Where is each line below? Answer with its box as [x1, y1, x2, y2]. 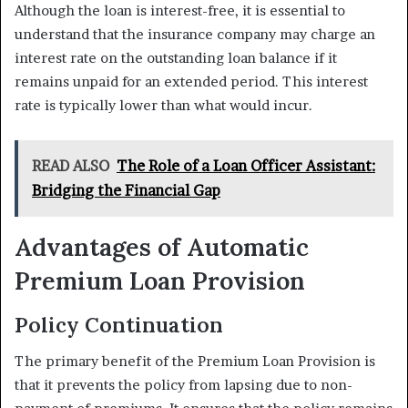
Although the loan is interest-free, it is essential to [15, 2, 345, 20]
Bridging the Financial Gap [32, 181, 220, 200]
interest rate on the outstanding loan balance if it [15, 49, 337, 67]
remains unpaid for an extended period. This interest [15, 73, 368, 91]
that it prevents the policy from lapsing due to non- [15, 376, 352, 394]
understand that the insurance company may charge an [15, 25, 375, 44]
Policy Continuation [15, 311, 223, 338]
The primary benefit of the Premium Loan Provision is [15, 352, 375, 371]
